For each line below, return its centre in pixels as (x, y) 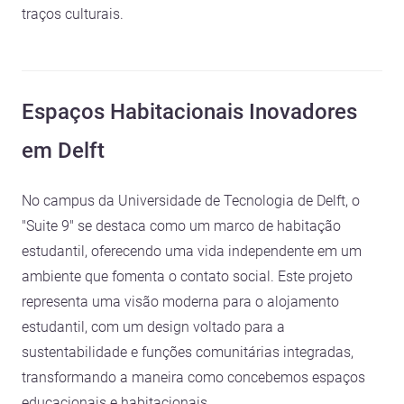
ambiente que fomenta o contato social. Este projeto (187, 277)
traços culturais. (73, 14)
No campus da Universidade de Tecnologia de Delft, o (191, 201)
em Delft (63, 151)
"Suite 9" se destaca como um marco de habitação (181, 226)
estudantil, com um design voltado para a (153, 327)
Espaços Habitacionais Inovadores (189, 112)
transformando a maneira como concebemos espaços (193, 378)
